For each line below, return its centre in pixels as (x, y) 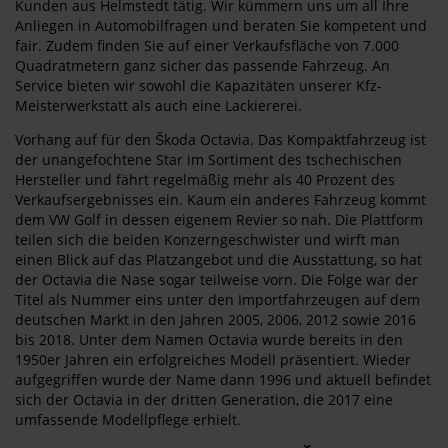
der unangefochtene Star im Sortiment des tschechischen (208, 159)
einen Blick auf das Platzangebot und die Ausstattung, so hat (218, 259)
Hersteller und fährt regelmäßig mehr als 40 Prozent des (205, 179)
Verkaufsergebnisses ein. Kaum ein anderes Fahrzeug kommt (220, 199)
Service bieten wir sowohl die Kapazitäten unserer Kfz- (198, 85)
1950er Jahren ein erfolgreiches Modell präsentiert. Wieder (213, 359)
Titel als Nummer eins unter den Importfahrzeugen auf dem (217, 299)
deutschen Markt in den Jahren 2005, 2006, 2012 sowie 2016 (215, 319)
